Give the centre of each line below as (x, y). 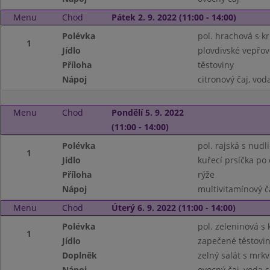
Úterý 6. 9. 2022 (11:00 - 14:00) (173, 208)
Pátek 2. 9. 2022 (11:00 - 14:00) (174, 17)
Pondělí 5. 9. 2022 (147, 112)
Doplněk (80, 255)
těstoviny (215, 65)
